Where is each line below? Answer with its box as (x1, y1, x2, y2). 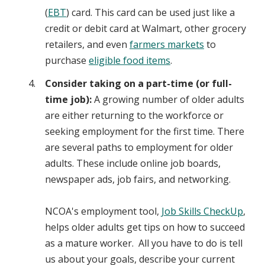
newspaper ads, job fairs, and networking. (45, 173, 233, 186)
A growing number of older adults (92, 93, 244, 106)
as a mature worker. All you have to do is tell (45, 237, 243, 250)
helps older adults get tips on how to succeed (45, 221, 245, 234)
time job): (45, 93, 92, 106)
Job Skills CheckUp (161, 205, 243, 218)
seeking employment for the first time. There (45, 125, 244, 138)
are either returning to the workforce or (45, 109, 224, 122)
